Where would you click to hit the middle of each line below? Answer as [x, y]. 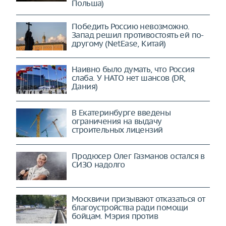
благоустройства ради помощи [130, 208]
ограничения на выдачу [117, 121]
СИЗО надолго [98, 164]
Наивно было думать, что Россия [133, 69]
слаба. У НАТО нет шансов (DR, [129, 78]
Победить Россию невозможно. [131, 26]
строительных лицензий [117, 129]
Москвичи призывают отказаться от [138, 199]
